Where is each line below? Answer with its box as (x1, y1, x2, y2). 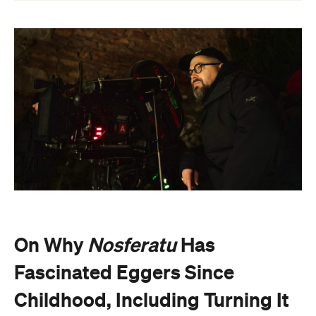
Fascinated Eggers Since (14, 260, 234, 284)
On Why (14, 233, 87, 256)
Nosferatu (87, 233, 176, 256)
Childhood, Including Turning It (14, 288, 289, 311)
